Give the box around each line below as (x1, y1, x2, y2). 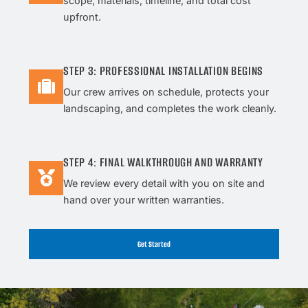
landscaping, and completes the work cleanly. (63, 102, 277, 114)
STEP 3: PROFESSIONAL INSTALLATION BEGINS (63, 62, 264, 79)
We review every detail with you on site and (63, 177, 265, 189)
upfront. (63, 10, 102, 23)
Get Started (137, 238, 170, 250)
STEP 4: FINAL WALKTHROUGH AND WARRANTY (63, 153, 263, 170)
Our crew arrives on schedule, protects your (63, 85, 269, 98)
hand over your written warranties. (63, 193, 225, 206)
